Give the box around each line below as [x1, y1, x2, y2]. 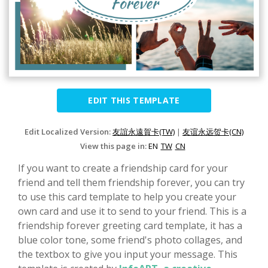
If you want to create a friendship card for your [18, 162, 228, 175]
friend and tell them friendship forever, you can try [18, 176, 245, 190]
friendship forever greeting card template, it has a [18, 219, 242, 233]
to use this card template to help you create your [18, 190, 236, 204]
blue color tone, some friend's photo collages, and [18, 233, 242, 247]
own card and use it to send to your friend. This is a [18, 205, 246, 218]
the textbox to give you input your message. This [18, 248, 237, 261]
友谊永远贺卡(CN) [182, 126, 243, 138]
